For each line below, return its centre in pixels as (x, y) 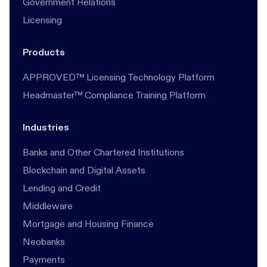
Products (44, 52)
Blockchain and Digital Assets (84, 170)
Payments (44, 260)
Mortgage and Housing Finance (88, 224)
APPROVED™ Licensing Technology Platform (119, 77)
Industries (46, 127)
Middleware (48, 206)
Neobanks (44, 242)
